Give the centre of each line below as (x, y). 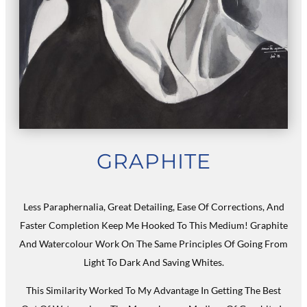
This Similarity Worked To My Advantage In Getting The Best (153, 291)
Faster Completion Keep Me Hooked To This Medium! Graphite (153, 225)
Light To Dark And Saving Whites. (153, 262)
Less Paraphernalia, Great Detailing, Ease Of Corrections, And (153, 207)
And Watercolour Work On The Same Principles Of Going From (153, 244)
